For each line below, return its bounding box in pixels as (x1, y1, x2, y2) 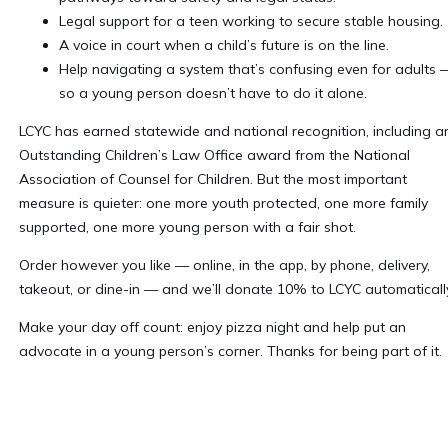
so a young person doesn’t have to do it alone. (58, 83, 367, 102)
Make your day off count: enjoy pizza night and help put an (18, 317, 406, 336)
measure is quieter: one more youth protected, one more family (18, 193, 428, 212)
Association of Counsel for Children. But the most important (18, 169, 407, 188)
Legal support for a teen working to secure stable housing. (58, 11, 443, 30)
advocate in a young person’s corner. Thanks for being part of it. (18, 341, 442, 360)
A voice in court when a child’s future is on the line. (58, 35, 389, 54)
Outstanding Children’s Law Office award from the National (18, 145, 410, 164)
